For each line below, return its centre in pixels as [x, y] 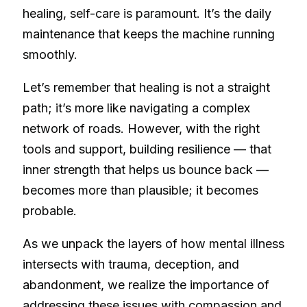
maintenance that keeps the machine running [149, 34]
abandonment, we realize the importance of [146, 285]
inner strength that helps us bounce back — [146, 170]
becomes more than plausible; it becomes [140, 191]
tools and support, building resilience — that [147, 149]
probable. [50, 211]
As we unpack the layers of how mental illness [153, 244]
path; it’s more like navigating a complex [136, 108]
